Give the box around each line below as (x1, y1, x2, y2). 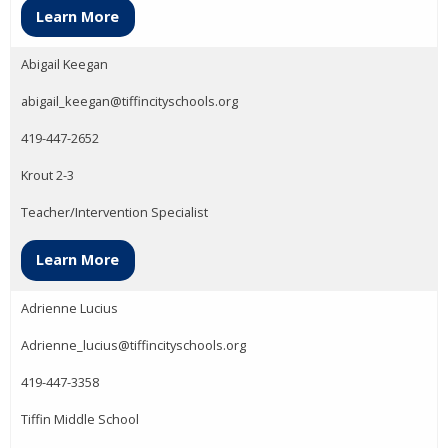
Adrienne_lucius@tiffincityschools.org (21, 335, 246, 354)
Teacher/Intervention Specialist (21, 203, 208, 222)
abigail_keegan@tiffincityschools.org (21, 92, 238, 111)
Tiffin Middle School (21, 409, 139, 428)
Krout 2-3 (21, 166, 74, 185)
